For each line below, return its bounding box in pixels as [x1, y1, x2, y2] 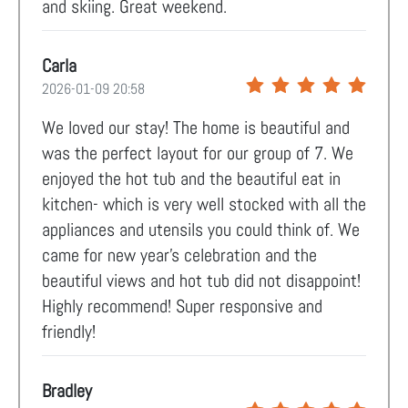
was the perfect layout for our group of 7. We [42, 141, 353, 165]
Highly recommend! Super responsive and [42, 294, 322, 318]
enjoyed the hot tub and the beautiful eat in [42, 167, 341, 190]
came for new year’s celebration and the [42, 243, 317, 267]
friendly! [42, 320, 96, 343]
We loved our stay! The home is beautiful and [42, 116, 350, 139]
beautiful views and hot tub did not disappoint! [42, 269, 361, 292]
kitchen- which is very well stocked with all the [42, 192, 366, 216]
